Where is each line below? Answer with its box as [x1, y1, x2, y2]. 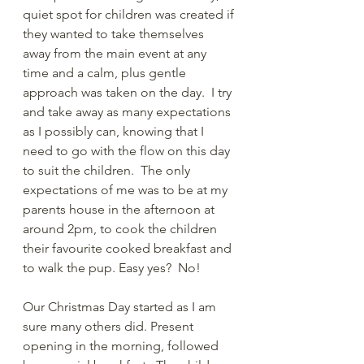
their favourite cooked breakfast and [23, 240, 235, 256]
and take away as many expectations [23, 103, 234, 119]
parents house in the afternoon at [23, 201, 218, 217]
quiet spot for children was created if [23, 6, 237, 22]
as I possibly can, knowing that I [23, 123, 207, 139]
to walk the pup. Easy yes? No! [23, 259, 204, 275]
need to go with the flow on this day [23, 142, 233, 158]
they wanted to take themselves [23, 25, 207, 41]
